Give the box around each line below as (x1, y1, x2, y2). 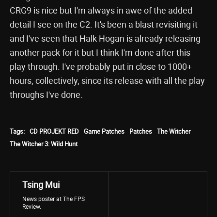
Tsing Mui (22, 179, 60, 190)
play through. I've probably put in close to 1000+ (10, 61, 192, 72)
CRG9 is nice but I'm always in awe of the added (10, 4, 192, 16)
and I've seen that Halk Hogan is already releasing (10, 32, 201, 44)
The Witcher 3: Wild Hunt (10, 139, 77, 148)
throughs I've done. (10, 89, 83, 100)
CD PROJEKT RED (30, 127, 79, 136)
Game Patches (84, 127, 124, 136)
